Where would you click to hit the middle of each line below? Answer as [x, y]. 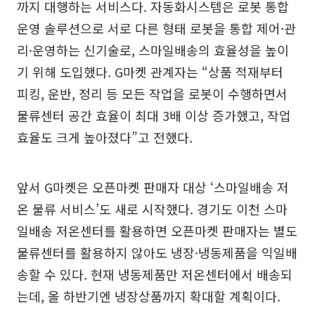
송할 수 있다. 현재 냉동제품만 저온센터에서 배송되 [155, 275]
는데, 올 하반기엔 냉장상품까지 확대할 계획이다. [149, 296]
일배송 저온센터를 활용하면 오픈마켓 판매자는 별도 [157, 231]
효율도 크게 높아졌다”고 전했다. [105, 137]
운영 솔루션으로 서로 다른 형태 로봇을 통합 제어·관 [156, 28]
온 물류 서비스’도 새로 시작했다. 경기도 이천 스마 [152, 209]
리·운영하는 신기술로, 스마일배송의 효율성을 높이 [153, 50]
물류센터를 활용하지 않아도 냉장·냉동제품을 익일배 [157, 253]
